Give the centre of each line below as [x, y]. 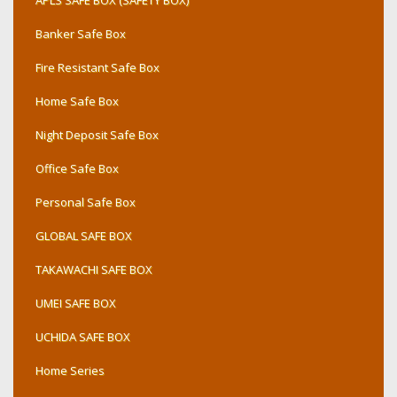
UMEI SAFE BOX [76, 303]
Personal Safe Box [86, 202]
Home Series [70, 370]
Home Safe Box [77, 101]
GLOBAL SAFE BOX [84, 236]
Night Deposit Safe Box [97, 135]
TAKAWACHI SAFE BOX [94, 269]
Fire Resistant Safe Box [97, 67]
